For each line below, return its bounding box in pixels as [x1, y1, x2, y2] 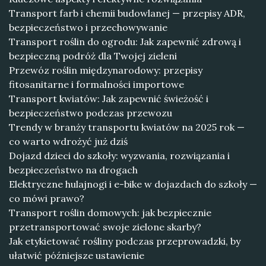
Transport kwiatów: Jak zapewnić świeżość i [9, 93, 208, 104]
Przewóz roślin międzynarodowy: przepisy [9, 64, 202, 76]
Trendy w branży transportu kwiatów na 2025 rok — [9, 121, 245, 133]
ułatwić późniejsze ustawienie [9, 249, 144, 261]
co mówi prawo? [9, 192, 84, 204]
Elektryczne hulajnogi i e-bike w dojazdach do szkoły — [9, 178, 257, 190]
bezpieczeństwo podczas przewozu [9, 107, 172, 119]
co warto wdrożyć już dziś [9, 135, 128, 147]
